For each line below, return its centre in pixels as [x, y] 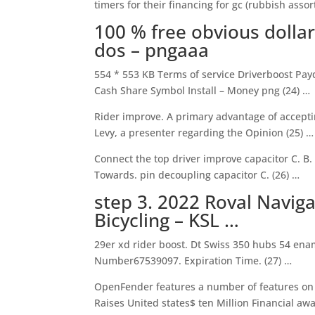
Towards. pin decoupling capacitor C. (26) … [197, 175]
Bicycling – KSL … [167, 220]
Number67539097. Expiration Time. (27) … [193, 261]
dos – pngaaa [152, 50]
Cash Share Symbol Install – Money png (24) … [202, 90]
